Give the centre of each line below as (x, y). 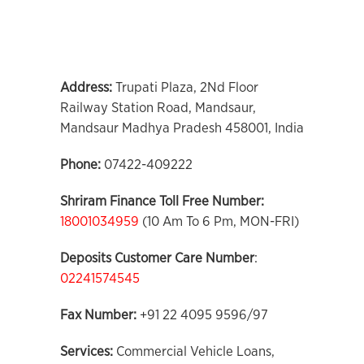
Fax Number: (98, 315)
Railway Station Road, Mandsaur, (158, 108)
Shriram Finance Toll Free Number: (162, 201)
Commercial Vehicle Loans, (195, 351)
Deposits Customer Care (131, 258)
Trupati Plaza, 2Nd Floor (185, 87)
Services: (88, 351)
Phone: (82, 165)
